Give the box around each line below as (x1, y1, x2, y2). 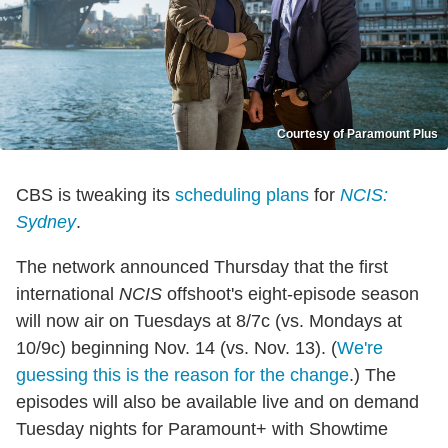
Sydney (16, 211, 76, 232)
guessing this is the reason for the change (16, 364, 349, 385)
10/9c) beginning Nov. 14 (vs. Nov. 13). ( (16, 337, 337, 358)
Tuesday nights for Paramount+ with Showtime (16, 418, 388, 439)
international (16, 283, 119, 304)
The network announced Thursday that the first (16, 256, 388, 277)
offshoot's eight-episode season (162, 283, 419, 304)
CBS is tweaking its (16, 184, 175, 205)
